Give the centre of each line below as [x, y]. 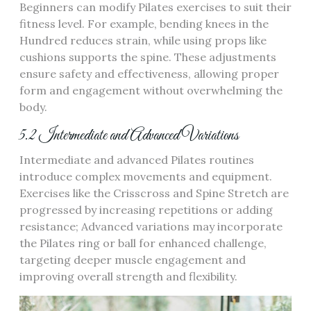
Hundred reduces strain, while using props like [143, 41]
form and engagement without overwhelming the [151, 91]
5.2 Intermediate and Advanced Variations [129, 136]
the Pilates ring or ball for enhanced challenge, [143, 243]
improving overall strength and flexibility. [128, 277]
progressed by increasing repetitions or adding [146, 210]
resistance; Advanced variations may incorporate [151, 227]
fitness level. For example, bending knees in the [144, 24]
